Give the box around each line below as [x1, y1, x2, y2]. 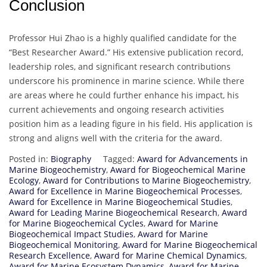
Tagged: [103, 153, 137, 165]
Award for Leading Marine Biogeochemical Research [9, 207, 218, 219]
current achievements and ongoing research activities [9, 104, 224, 116]
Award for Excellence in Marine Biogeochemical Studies [9, 196, 231, 208]
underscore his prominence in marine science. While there [9, 75, 244, 87]
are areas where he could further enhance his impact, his [9, 89, 239, 101]
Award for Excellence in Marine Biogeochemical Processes [9, 185, 240, 197]
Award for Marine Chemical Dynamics [94, 250, 245, 262]
